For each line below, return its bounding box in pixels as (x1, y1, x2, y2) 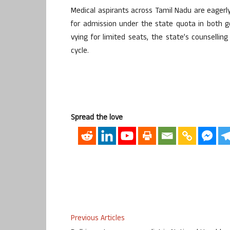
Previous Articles (71, 213, 125, 226)
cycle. (71, 45, 89, 58)
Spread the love (71, 111, 123, 125)
